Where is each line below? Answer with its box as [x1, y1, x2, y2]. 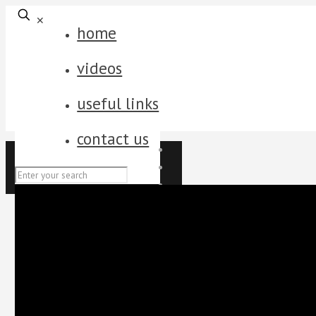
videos [77, 58, 123, 78]
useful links [77, 93, 159, 114]
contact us [77, 128, 150, 149]
